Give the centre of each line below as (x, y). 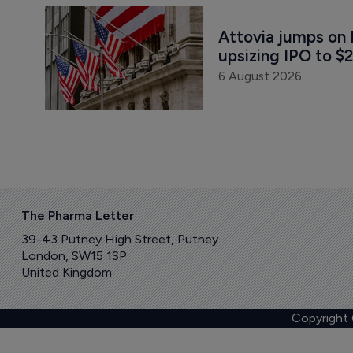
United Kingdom (66, 273)
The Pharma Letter (77, 215)
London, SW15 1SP (74, 256)
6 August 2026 (260, 76)
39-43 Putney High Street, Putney (119, 240)
